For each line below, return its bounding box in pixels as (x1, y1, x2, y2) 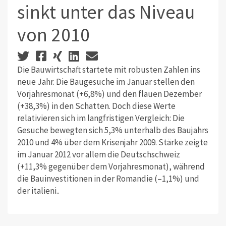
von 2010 (17, 23, 90, 47)
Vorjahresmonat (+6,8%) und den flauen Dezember (17, 88, 202, 99)
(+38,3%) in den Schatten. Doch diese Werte (17, 100, 176, 111)
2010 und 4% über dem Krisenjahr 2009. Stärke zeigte (17, 136, 208, 148)
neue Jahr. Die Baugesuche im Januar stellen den (17, 76, 195, 87)
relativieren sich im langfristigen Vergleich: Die (17, 112, 185, 124)
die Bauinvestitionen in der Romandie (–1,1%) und (17, 173, 199, 184)
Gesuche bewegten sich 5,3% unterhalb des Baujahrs (17, 124, 208, 136)
